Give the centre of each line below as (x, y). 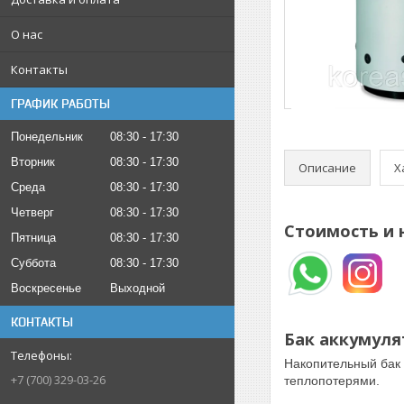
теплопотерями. (332, 381)
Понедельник (47, 137)
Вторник (33, 162)
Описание (327, 167)
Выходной (138, 288)
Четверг (32, 212)
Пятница (33, 238)
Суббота (33, 263)
